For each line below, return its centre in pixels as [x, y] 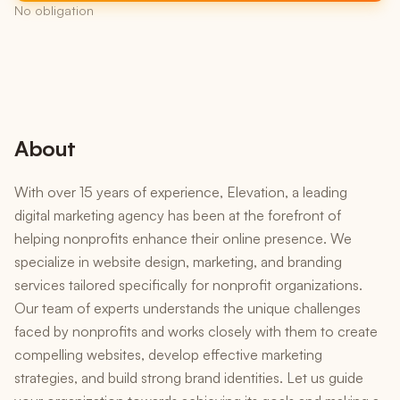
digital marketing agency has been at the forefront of [178, 215]
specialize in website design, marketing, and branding [178, 262]
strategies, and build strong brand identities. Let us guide [189, 378]
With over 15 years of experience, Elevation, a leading [181, 192]
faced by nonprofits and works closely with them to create [196, 331]
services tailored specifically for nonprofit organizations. [188, 285]
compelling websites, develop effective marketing [168, 354]
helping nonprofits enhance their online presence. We [183, 238]
